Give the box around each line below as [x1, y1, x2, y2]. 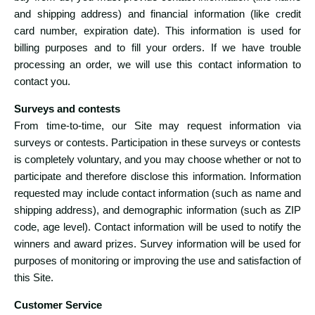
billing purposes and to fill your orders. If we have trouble [14, 41, 301, 54]
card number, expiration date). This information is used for [14, 25, 301, 37]
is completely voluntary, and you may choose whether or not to [14, 153, 301, 166]
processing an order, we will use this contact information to [14, 58, 301, 71]
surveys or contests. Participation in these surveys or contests [14, 136, 301, 149]
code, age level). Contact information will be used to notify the [14, 221, 301, 233]
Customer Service [14, 299, 102, 311]
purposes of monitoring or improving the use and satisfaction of [14, 255, 301, 267]
